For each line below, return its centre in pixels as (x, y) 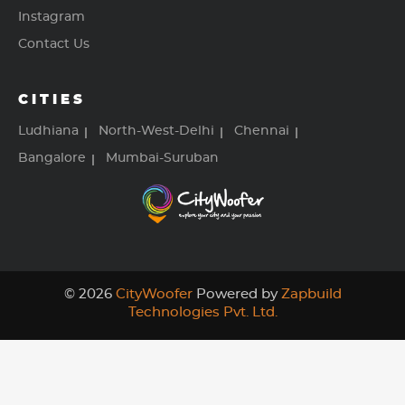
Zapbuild (311, 295)
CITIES (52, 99)
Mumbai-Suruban (162, 158)
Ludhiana (48, 131)
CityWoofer (154, 295)
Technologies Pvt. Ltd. (202, 313)
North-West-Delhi (156, 131)
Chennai (262, 131)
